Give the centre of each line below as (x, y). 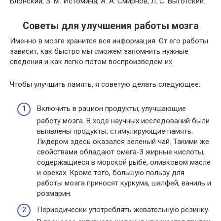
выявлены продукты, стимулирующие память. (115, 131)
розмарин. (54, 193)
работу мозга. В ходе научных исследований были (123, 121)
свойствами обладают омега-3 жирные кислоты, (121, 152)
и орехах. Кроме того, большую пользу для (111, 172)
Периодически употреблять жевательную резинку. (123, 210)
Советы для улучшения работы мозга (110, 26)
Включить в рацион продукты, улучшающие (111, 108)
